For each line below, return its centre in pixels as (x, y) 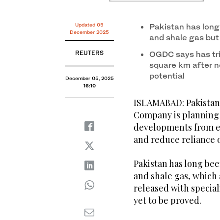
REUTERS (89, 53)
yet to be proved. (167, 201)
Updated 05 (89, 25)
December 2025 (89, 32)
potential (167, 76)
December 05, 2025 (89, 78)
